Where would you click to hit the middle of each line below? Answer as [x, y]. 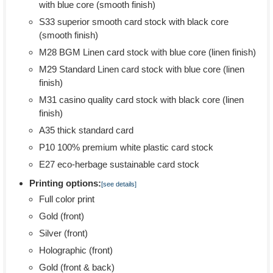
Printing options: [65, 183]
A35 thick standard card [86, 130]
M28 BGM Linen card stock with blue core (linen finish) [147, 52]
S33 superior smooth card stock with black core [134, 22]
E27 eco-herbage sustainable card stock [119, 164]
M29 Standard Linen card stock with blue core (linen [142, 69]
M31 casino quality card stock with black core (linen [141, 100]
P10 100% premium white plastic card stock [126, 147]
